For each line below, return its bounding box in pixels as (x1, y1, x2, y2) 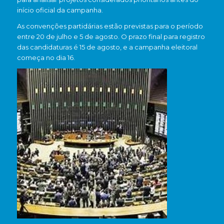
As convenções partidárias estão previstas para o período (16, 22, 203, 30)
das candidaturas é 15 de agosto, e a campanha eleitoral (16, 43, 197, 51)
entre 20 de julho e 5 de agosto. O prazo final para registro (16, 32, 205, 41)
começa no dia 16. (16, 53, 75, 62)
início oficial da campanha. (16, 6, 103, 14)
